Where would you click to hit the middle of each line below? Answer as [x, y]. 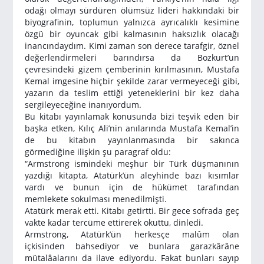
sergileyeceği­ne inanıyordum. [83, 104]
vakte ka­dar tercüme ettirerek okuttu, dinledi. [114, 222]
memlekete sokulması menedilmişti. [96, 199]
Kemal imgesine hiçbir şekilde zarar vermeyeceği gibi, [132, 81]
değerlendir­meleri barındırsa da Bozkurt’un [132, 57]
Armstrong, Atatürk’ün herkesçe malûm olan [132, 234]
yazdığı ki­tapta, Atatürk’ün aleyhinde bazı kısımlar [132, 175]
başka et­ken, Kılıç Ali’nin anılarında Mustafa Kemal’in [132, 128]
